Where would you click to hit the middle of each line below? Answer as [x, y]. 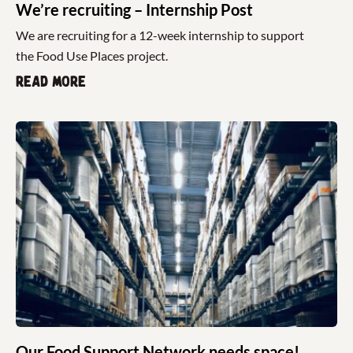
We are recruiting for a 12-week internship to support [160, 35]
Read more [51, 82]
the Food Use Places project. [92, 55]
